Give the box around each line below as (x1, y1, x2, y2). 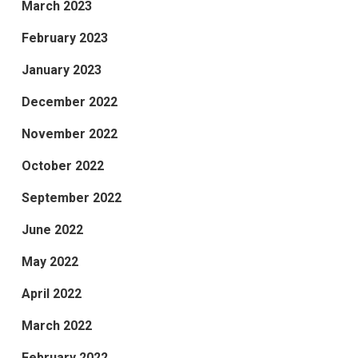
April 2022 (21, 286, 82, 302)
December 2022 (21, 94, 117, 110)
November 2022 (21, 126, 117, 142)
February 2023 (21, 30, 108, 46)
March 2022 (21, 318, 92, 334)
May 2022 (21, 254, 78, 270)
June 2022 (21, 222, 83, 238)
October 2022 (21, 158, 104, 174)
